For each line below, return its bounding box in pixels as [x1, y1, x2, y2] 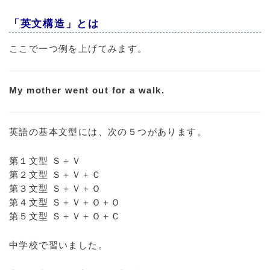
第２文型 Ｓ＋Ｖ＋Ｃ [9, 169, 101, 180]
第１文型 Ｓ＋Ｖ [9, 155, 82, 166]
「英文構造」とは [9, 18, 99, 30]
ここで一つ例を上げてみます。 [9, 43, 148, 54]
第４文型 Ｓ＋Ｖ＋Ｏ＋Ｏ [9, 197, 121, 207]
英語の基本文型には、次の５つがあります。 [9, 127, 207, 137]
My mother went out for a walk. [9, 85, 165, 95]
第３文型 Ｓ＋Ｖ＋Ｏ [9, 183, 101, 193]
